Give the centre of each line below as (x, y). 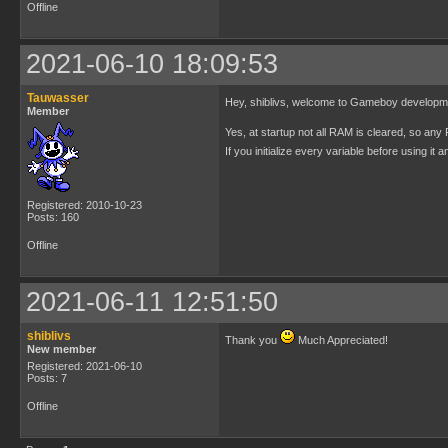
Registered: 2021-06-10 (84, 366)
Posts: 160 (53, 217)
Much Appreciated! (341, 340)
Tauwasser (58, 98)
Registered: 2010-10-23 (84, 205)
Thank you (252, 340)
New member (61, 349)
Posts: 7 (47, 378)
